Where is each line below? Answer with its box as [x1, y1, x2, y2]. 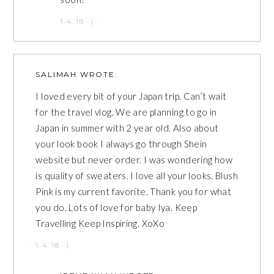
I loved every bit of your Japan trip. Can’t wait [35, 90, 227, 102]
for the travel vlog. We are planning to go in [35, 106, 217, 117]
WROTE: [77, 69, 118, 79]
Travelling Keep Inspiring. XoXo [35, 217, 165, 229]
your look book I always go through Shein [35, 138, 207, 149]
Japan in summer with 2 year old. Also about [35, 122, 219, 133]
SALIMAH [35, 69, 78, 79]
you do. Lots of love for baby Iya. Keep [35, 201, 198, 213]
